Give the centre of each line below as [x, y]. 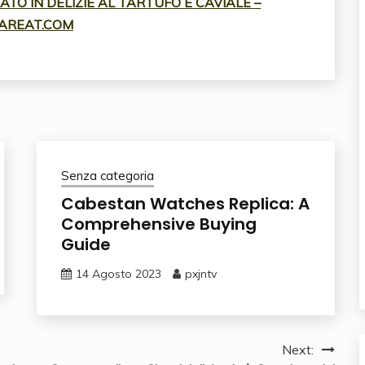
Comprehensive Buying [158, 224]
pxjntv [200, 274]
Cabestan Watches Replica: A [185, 204]
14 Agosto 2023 [118, 274]
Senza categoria [107, 176]
